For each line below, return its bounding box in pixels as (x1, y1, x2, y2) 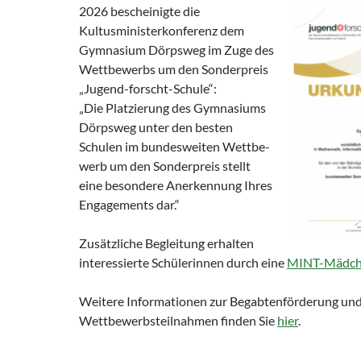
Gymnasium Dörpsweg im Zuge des (79, 41, 274, 57)
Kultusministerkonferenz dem (79, 22, 244, 38)
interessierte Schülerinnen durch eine (79, 254, 287, 270)
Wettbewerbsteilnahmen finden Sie (79, 312, 277, 328)
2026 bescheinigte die (79, 2, 200, 19)
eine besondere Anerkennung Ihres (79, 176, 272, 193)
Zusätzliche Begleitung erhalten (79, 234, 254, 251)
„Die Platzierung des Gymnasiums (79, 99, 266, 115)
